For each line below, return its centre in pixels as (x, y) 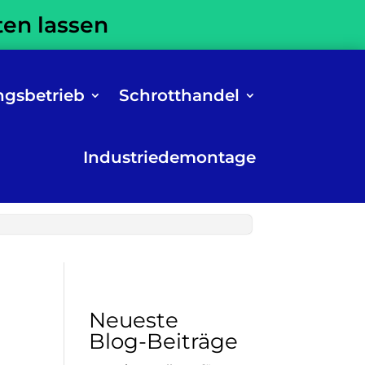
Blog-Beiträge (163, 341)
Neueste (133, 320)
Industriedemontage (169, 157)
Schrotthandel (179, 95)
